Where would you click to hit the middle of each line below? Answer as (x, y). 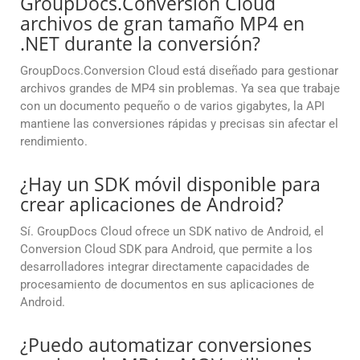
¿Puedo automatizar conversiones (166, 345)
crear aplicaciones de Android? (152, 205)
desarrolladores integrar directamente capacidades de (165, 267)
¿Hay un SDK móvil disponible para (170, 184)
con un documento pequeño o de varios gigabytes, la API (172, 106)
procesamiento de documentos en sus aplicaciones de (167, 285)
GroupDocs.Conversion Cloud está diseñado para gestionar (179, 71)
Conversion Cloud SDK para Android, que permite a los (166, 250)
